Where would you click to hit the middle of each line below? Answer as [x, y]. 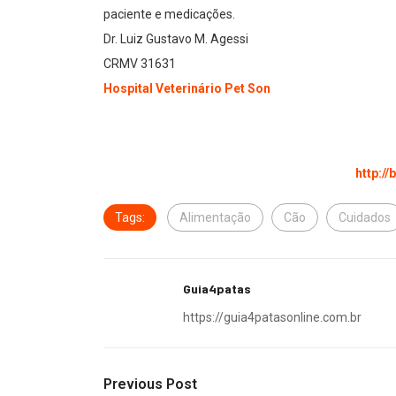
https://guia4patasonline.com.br [272, 318]
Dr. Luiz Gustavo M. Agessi [176, 39]
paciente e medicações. [169, 15]
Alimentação [215, 218]
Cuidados [365, 218]
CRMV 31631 [140, 64]
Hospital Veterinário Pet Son [187, 89]
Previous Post [150, 385]
